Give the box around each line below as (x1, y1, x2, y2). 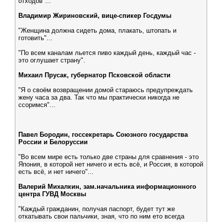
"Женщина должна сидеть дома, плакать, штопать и (18, 27, 176, 34)
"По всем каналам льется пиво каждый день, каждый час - (18, 49, 196, 56)
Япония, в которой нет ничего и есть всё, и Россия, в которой (18, 161, 203, 168)
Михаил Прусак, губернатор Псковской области (18, 71, 170, 79)
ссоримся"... (18, 101, 55, 109)
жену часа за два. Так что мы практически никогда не (18, 94, 179, 101)
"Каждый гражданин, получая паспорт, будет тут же (18, 205, 175, 213)
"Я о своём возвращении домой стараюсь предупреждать (18, 86, 193, 94)
